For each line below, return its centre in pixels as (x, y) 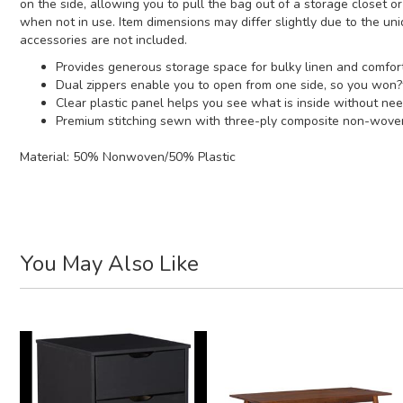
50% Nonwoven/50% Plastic (154, 157)
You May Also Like (109, 264)
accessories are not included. (103, 40)
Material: (46, 157)
